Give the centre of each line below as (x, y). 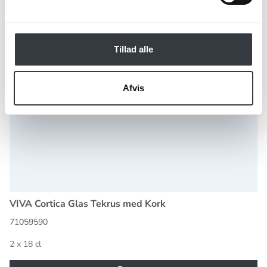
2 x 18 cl (25, 244)
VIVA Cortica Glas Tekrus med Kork (88, 204)
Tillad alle (133, 49)
